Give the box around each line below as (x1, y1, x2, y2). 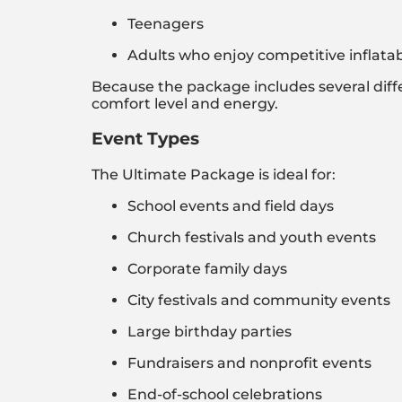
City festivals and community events (127, 291, 390, 309)
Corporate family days (127, 259, 287, 277)
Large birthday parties (127, 322, 292, 340)
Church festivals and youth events (127, 228, 376, 246)
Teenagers (127, 15, 204, 33)
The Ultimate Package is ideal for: (92, 165, 336, 183)
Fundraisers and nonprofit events (127, 354, 371, 371)
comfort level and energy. (92, 95, 278, 113)
